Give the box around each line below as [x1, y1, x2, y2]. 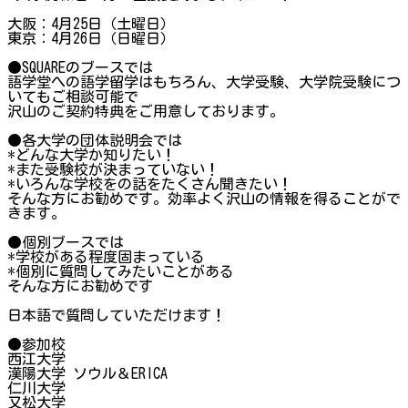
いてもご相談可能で [7, 88, 138, 104]
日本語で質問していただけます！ [7, 307, 226, 322]
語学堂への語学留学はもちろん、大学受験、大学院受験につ [7, 74, 401, 89]
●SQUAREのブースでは [7, 59, 153, 75]
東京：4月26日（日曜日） [7, 30, 175, 46]
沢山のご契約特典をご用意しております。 [7, 103, 284, 118]
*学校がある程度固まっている [7, 249, 205, 264]
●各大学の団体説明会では [7, 132, 182, 148]
